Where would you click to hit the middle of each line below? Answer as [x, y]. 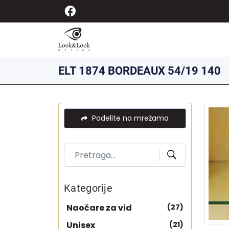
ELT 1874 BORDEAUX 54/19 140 [140, 71]
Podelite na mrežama [129, 118]
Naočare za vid [99, 208]
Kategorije [88, 188]
